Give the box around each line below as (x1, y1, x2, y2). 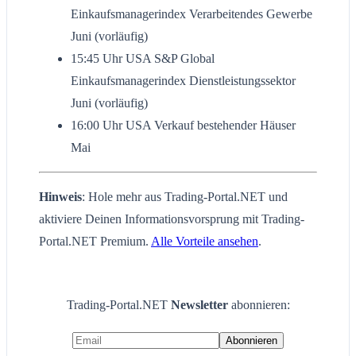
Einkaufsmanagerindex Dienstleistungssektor (71, 74, 296, 88)
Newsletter (170, 298, 231, 312)
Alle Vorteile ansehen (151, 234, 258, 249)
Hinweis (39, 190, 82, 204)
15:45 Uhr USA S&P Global (71, 52, 215, 66)
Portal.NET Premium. (39, 234, 151, 249)
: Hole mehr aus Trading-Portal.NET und (82, 190, 288, 204)
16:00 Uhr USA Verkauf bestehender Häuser (71, 118, 296, 133)
